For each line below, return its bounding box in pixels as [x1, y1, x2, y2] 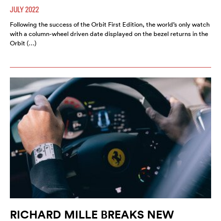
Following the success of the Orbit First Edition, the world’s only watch [10, 20, 210, 29]
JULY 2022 [10, 5, 39, 14]
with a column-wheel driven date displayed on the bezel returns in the [10, 30, 208, 38]
